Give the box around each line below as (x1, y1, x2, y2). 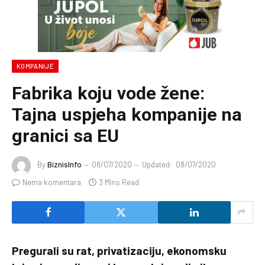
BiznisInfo (47, 160, 82, 170)
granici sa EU (12, 125, 119, 146)
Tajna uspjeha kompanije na (12, 104, 243, 125)
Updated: (142, 160, 172, 170)
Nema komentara (22, 177, 81, 187)
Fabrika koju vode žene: (12, 82, 205, 104)
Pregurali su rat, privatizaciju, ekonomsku (12, 243, 227, 257)
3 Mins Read (99, 177, 139, 187)
